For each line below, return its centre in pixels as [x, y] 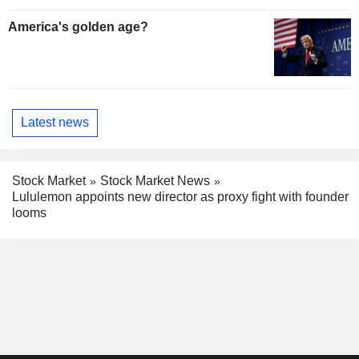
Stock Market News [155, 180]
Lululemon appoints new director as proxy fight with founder [180, 197]
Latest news [55, 123]
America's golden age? [78, 26]
